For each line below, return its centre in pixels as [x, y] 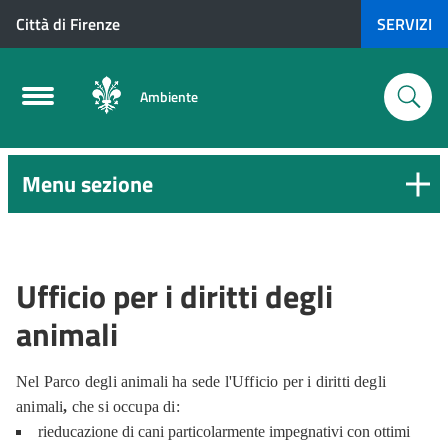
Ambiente [169, 96]
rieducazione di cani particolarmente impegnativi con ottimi [224, 431]
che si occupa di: [123, 406]
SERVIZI [404, 24]
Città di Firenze [68, 24]
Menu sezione [87, 183]
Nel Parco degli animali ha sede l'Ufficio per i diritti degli [201, 381]
